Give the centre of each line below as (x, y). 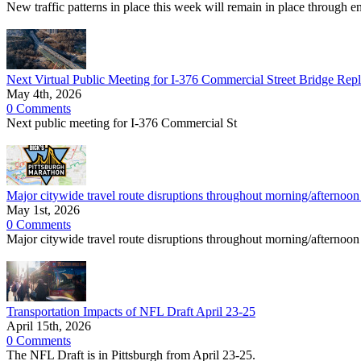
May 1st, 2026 (43, 210)
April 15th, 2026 (49, 326)
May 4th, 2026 (44, 94)
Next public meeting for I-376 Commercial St (122, 123)
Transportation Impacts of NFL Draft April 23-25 (131, 311)
